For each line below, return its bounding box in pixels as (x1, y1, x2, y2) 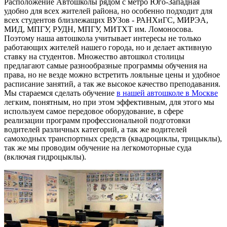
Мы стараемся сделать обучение (4, 89, 117, 98)
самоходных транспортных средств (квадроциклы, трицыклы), (4, 134, 222, 143)
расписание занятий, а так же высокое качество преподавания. (4, 80, 220, 89)
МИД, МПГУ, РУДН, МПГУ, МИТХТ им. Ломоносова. (4, 25, 193, 34)
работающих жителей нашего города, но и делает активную (4, 43, 212, 52)
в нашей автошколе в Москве (117, 89, 218, 98)
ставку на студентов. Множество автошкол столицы (4, 52, 184, 61)
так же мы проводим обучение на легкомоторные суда (4, 143, 192, 153)
